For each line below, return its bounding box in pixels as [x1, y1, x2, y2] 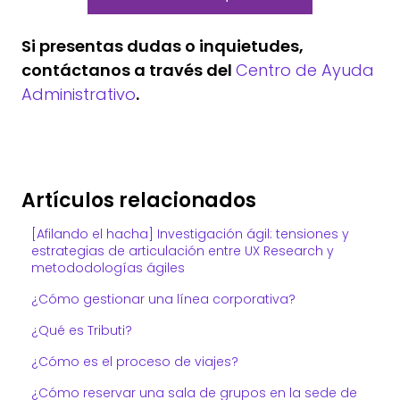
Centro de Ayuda [236, 59, 374, 82]
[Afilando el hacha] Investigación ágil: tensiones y [31, 224, 350, 243]
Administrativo [21, 83, 136, 106]
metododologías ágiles [31, 258, 186, 277]
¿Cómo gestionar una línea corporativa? [31, 289, 296, 308]
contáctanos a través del [21, 59, 236, 82]
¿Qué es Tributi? [31, 321, 133, 339]
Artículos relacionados [21, 186, 256, 214]
